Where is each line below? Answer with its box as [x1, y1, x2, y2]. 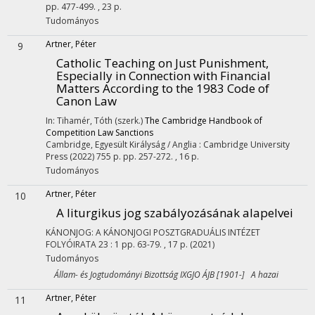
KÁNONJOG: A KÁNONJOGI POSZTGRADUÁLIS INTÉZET [46, 226, 260, 238]
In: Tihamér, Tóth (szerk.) [46, 115, 145, 127]
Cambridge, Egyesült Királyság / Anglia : [46, 139, 203, 150]
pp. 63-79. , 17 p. [122, 238, 190, 250]
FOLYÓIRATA [46, 238, 96, 250]
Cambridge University [203, 139, 290, 150]
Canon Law [56, 93, 117, 109]
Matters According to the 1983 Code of [56, 80, 269, 96]
